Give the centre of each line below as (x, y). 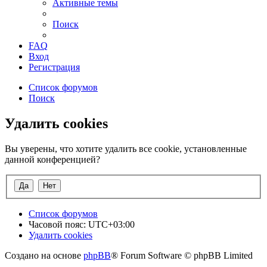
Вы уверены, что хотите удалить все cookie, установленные (126, 149)
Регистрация (54, 67)
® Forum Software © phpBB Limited (182, 255)
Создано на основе (44, 255)
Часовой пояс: (58, 224)
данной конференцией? (52, 160)
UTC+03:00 (111, 224)
